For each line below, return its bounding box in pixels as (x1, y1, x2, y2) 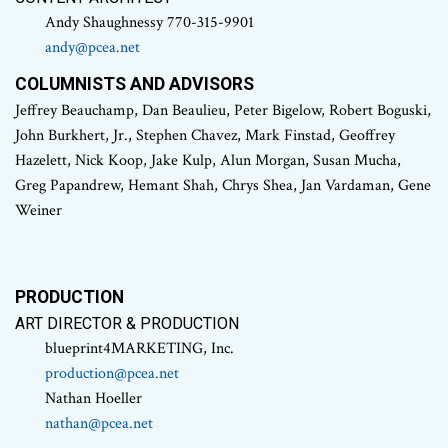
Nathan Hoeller (45, 388, 142, 410)
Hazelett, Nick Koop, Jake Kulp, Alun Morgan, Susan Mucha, (15, 149, 401, 171)
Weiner (15, 199, 62, 221)
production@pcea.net (45, 363, 179, 385)
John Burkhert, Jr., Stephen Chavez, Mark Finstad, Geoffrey (15, 124, 395, 146)
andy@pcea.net (45, 36, 140, 58)
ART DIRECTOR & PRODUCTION (15, 314, 239, 334)
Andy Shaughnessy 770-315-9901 (45, 11, 254, 33)
